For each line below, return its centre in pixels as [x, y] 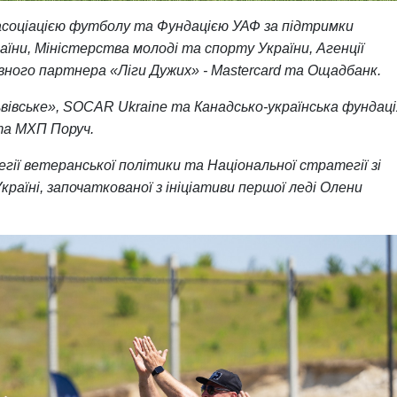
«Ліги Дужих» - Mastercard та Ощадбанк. [249, 71]
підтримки [318, 27]
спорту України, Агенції [284, 49]
